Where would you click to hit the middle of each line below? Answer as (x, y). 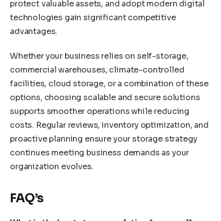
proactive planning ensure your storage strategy (104, 139)
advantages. (34, 32)
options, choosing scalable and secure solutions (105, 97)
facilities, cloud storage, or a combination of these (109, 83)
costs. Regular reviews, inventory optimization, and (109, 125)
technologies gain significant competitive (93, 18)
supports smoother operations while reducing (100, 111)
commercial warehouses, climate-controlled (97, 70)
